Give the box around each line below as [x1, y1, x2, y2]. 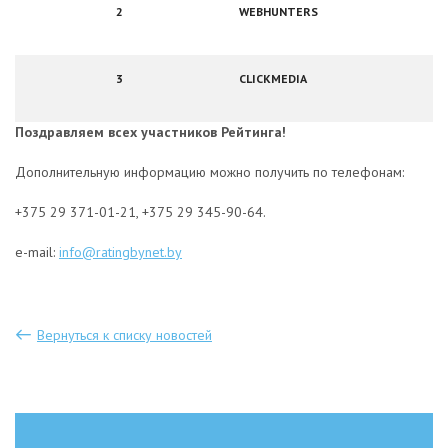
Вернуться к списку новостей [37, 325, 212, 344]
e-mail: [15, 243, 59, 261]
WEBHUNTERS [239, 4, 318, 19]
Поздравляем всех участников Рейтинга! [15, 123, 286, 141]
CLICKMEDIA [239, 71, 307, 86]
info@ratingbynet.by [59, 243, 182, 261]
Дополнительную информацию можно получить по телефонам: [15, 163, 404, 181]
